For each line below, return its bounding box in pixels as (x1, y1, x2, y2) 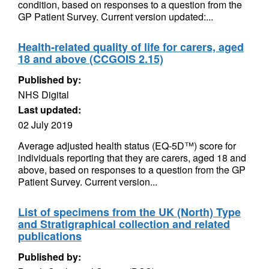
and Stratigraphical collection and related (18, 216, 230, 232)
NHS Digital (18, 88, 69, 101)
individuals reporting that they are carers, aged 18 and (18, 151, 246, 165)
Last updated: (18, 103, 81, 116)
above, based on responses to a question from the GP (18, 163, 246, 177)
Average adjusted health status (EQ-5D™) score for (18, 139, 236, 153)
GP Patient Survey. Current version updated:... (18, 10, 213, 23)
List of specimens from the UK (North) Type (18, 204, 241, 220)
